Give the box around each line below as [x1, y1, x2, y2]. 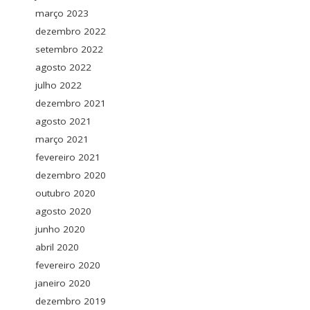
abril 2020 [35, 240, 79, 253]
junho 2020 [35, 222, 85, 235]
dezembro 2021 [35, 96, 106, 109]
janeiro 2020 [35, 276, 91, 289]
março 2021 [35, 132, 89, 145]
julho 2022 [35, 78, 82, 91]
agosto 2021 [35, 114, 91, 127]
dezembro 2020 [35, 168, 106, 181]
